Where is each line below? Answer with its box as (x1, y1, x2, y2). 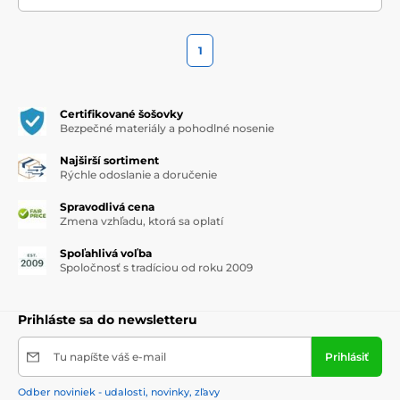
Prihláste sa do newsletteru (18, 312, 197, 329)
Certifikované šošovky (60, 107, 183, 121)
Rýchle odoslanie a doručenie (60, 168, 217, 182)
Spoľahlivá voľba (60, 246, 152, 261)
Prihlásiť (325, 350, 369, 364)
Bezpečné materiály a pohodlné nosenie (60, 121, 274, 136)
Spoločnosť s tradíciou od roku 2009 (60, 261, 253, 275)
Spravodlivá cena (60, 200, 154, 214)
